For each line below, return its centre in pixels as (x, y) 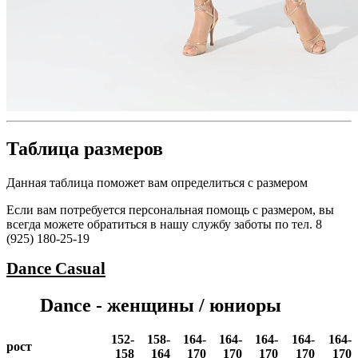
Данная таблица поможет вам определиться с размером (157, 182)
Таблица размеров (85, 148)
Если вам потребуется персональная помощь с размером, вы (170, 209)
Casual (80, 268)
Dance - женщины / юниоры (161, 305)
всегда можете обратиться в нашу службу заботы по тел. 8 (164, 224)
